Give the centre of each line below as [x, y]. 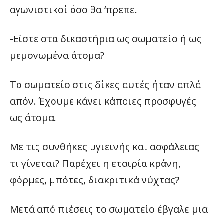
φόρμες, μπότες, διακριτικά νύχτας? [94, 180]
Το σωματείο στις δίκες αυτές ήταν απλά [105, 84]
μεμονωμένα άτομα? [57, 55]
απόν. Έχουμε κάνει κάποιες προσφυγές [103, 101]
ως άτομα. [33, 118]
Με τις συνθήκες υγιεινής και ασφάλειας [104, 147]
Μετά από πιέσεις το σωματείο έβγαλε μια [109, 209]
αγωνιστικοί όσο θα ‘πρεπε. [73, 9]
